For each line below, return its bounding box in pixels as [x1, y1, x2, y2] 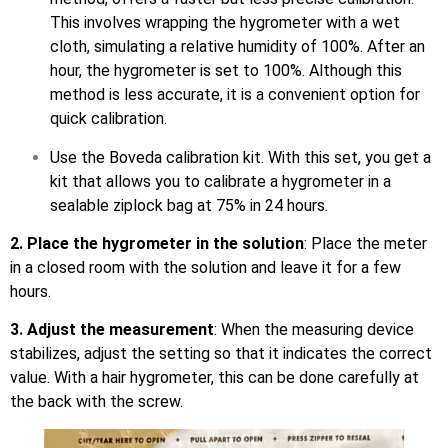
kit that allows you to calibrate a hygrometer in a [50, 171, 391, 191]
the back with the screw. [10, 392, 183, 412]
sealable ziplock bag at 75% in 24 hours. [50, 195, 328, 215]
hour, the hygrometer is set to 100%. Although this [50, 61, 402, 81]
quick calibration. [50, 109, 167, 129]
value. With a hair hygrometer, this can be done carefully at [10, 368, 419, 388]
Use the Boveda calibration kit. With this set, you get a [50, 147, 431, 167]
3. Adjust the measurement [10, 320, 214, 340]
